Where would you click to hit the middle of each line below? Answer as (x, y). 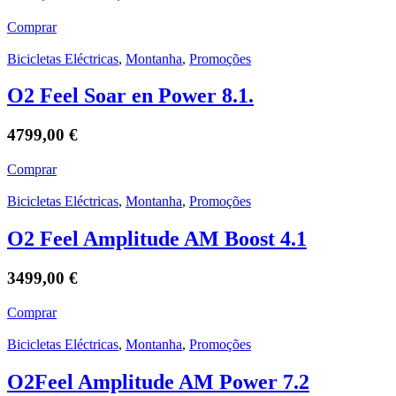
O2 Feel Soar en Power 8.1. (130, 96)
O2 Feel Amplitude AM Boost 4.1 (157, 238)
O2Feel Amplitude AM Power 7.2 (158, 381)
